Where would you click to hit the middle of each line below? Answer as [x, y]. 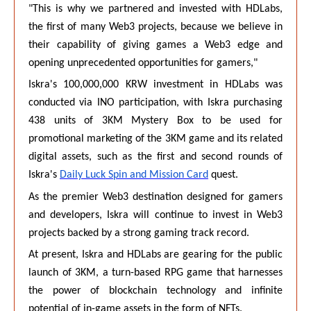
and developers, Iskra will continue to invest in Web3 [155, 215]
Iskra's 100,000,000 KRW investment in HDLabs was [155, 85]
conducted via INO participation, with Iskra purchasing [155, 103]
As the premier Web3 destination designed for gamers [155, 197]
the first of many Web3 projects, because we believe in [155, 27]
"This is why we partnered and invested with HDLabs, [155, 9]
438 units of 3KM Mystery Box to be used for [155, 121]
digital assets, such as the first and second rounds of [155, 157]
